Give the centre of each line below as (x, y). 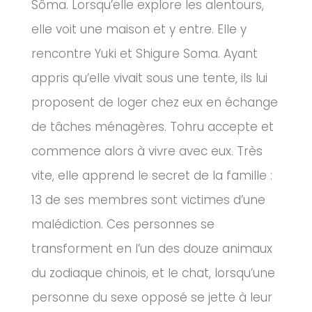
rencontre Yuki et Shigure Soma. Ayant (145, 54)
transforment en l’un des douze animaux (152, 249)
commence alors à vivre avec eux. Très (147, 151)
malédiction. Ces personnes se (123, 225)
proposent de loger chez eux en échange (155, 103)
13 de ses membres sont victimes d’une (148, 200)
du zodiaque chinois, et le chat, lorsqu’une (153, 273)
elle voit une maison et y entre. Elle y (139, 30)
